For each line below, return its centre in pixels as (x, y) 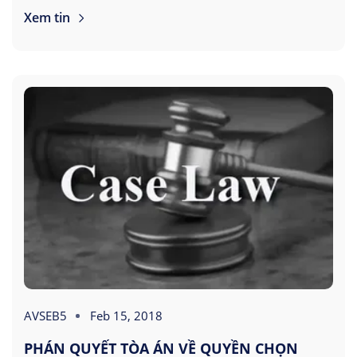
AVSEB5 (45, 316)
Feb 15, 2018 (126, 316)
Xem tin (49, 17)
